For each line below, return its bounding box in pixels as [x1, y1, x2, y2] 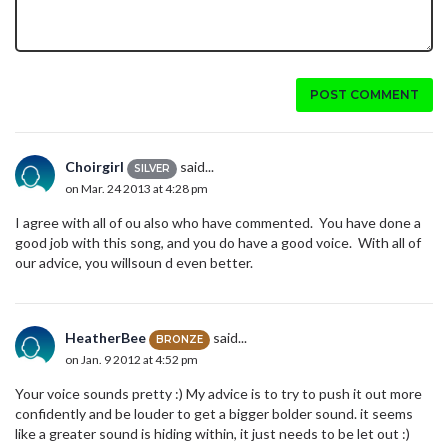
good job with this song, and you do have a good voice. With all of [15, 234, 421, 252]
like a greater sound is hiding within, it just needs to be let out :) [15, 425, 410, 443]
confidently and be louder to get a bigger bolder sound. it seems [15, 405, 413, 423]
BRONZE [156, 332, 203, 346]
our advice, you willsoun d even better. [15, 254, 253, 272]
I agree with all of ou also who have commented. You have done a [15, 214, 421, 232]
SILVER [134, 161, 170, 175]
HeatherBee [65, 329, 146, 347]
